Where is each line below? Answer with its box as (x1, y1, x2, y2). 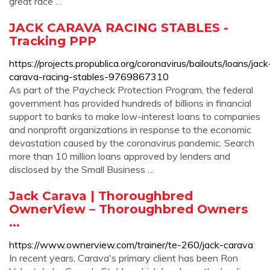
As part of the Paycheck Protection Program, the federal (9, 84, 253, 96)
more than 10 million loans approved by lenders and (9, 150, 230, 162)
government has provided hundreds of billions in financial (9, 97, 251, 109)
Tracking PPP (9, 33, 96, 48)
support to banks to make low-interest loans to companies (9, 110, 260, 122)
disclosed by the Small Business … (9, 163, 154, 175)
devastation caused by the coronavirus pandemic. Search (9, 137, 254, 149)
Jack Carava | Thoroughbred (9, 188, 193, 203)
